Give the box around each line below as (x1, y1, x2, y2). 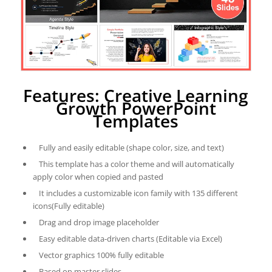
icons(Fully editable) (32, 200, 104, 211)
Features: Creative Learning (23, 84, 249, 107)
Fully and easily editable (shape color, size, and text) (38, 142, 224, 153)
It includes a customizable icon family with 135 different (38, 188, 238, 199)
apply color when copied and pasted (32, 171, 163, 182)
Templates (93, 109, 179, 132)
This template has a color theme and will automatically (38, 158, 234, 169)
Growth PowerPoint (55, 97, 216, 120)
